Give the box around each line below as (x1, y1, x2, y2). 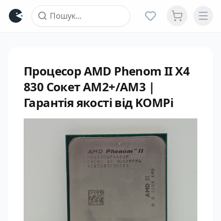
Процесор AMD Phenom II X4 (24, 63, 189, 79)
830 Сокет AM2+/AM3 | (24, 78, 154, 95)
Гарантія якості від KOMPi (24, 94, 173, 110)
